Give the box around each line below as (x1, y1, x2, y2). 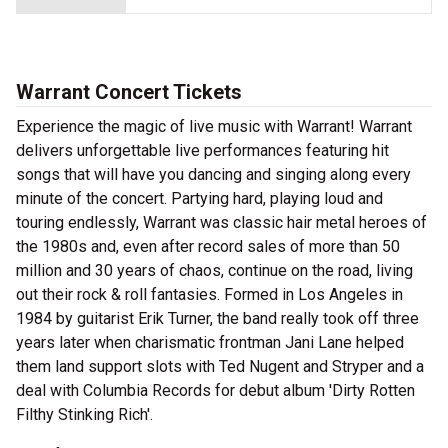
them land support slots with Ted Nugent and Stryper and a (16, 357, 424, 377)
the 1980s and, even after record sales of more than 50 (16, 237, 400, 257)
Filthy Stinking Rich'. (16, 405, 153, 425)
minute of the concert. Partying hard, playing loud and (16, 189, 383, 209)
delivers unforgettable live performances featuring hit (16, 141, 389, 161)
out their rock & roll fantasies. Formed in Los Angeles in (16, 285, 403, 305)
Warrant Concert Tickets (16, 80, 242, 105)
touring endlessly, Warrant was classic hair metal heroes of (16, 213, 427, 233)
